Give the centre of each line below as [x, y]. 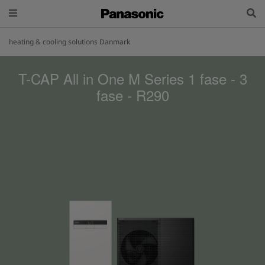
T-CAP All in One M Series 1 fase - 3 [132, 78]
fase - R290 [132, 95]
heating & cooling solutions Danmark [70, 42]
